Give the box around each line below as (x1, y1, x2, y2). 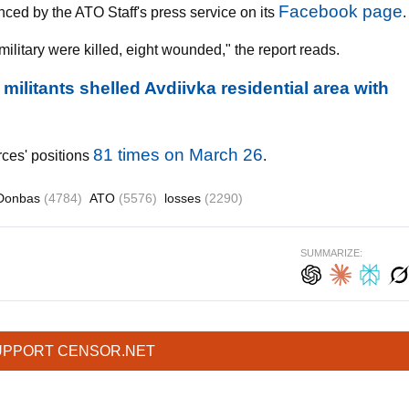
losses (164, 191, 204, 205)
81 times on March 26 (93, 145, 263, 164)
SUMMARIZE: (300, 247, 362, 258)
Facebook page (278, 2, 403, 21)
